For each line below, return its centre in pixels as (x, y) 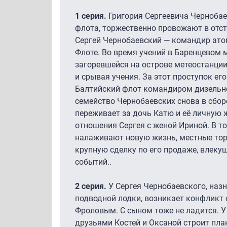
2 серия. (91, 186)
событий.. (93, 162)
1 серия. (91, 16)
